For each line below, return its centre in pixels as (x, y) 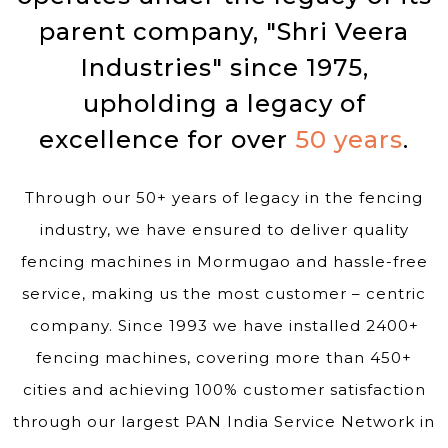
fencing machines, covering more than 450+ (224, 357)
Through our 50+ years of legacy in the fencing (224, 197)
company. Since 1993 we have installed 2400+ (224, 325)
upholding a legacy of (224, 103)
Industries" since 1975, (224, 67)
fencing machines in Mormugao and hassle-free (224, 261)
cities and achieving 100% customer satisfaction (224, 389)
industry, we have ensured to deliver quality (224, 229)
